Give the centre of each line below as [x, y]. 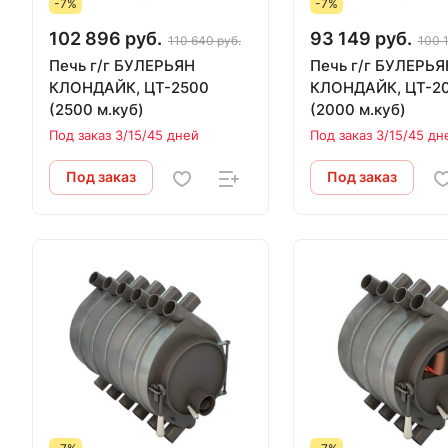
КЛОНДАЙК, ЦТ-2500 [96, 88]
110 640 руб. [204, 41]
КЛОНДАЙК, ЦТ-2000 [357, 88]
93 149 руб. [360, 39]
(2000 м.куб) [357, 110]
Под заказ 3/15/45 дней [124, 135]
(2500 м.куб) [96, 110]
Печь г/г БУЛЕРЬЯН [122, 66]
